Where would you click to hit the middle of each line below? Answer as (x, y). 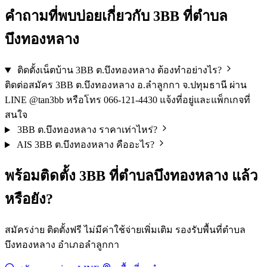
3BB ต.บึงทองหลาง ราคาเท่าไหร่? (87, 130)
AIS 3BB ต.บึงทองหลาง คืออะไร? (85, 145)
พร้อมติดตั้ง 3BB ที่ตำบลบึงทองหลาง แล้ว (131, 176)
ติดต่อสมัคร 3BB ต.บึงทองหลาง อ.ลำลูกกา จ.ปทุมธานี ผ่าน (126, 85)
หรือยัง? (29, 199)
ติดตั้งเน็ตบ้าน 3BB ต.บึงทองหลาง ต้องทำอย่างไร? (119, 70)
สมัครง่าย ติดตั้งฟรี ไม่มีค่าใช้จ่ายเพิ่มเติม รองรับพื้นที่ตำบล (125, 230)
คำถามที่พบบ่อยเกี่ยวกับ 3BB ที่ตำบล (116, 16)
